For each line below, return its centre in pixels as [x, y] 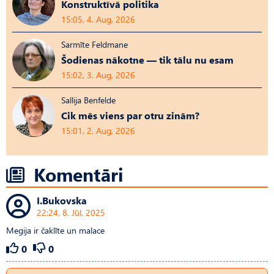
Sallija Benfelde [88, 100]
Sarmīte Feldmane [94, 44]
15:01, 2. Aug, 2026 [98, 130]
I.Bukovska [62, 200]
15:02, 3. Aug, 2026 [98, 75]
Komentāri [79, 174]
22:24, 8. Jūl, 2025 [71, 212]
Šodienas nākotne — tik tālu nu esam [147, 59]
